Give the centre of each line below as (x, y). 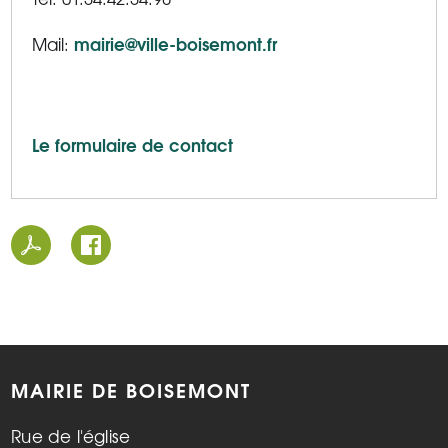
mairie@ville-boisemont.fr (176, 43)
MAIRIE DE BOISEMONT (131, 389)
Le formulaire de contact (133, 144)
